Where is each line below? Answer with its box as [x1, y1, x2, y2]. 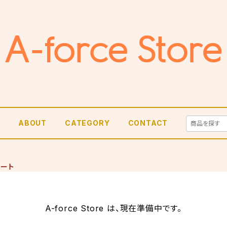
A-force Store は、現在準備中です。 [45, 203, 182, 213]
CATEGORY [65, 119, 110, 127]
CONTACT [128, 119, 168, 127]
